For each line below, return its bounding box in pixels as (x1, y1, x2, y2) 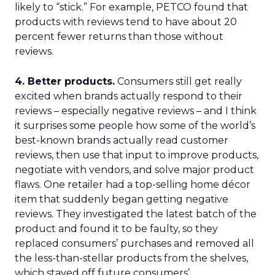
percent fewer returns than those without (15, 31, 223, 42)
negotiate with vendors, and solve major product (15, 164, 254, 176)
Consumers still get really (115, 76, 242, 87)
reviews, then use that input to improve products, (15, 149, 258, 161)
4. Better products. (15, 76, 115, 87)
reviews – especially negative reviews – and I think (15, 105, 257, 117)
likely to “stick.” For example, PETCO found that (15, 1, 248, 13)
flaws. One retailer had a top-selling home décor (15, 179, 250, 190)
